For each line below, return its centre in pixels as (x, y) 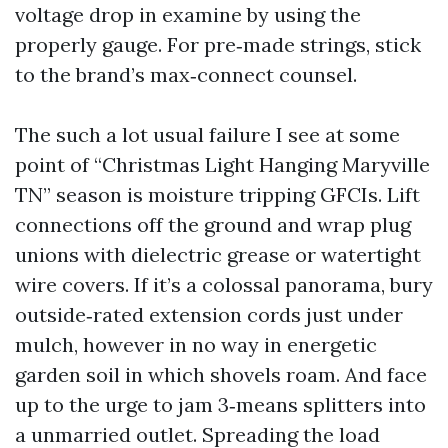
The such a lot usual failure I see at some (207, 134)
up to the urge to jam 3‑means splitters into (220, 404)
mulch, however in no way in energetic (196, 344)
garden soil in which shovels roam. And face (221, 374)
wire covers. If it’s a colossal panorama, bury (224, 284)
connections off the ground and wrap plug (213, 224)
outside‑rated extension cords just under (209, 314)
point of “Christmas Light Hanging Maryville (222, 164)
